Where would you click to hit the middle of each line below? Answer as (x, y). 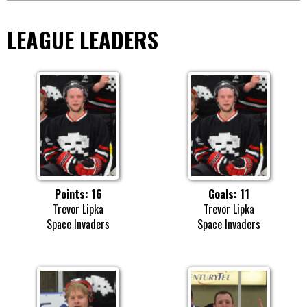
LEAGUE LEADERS (83, 40)
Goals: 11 (229, 194)
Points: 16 (78, 194)
